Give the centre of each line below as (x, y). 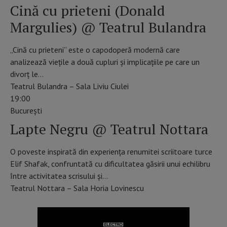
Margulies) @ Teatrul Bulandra (108, 27)
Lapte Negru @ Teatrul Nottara (109, 129)
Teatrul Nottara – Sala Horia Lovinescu (77, 188)
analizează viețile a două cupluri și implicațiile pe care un (105, 62)
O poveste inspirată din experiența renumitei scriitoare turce (111, 151)
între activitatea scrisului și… (59, 176)
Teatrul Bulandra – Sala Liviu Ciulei (70, 86)
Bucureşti (26, 110)
